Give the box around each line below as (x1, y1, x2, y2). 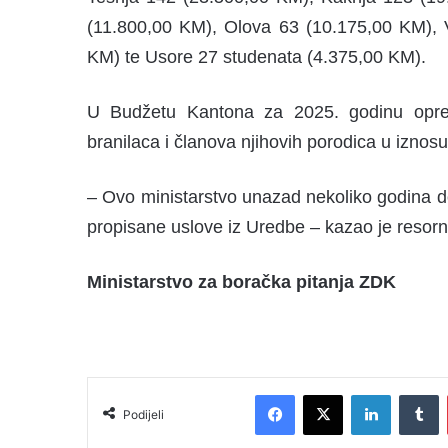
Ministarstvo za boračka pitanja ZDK (87, 272, 396, 293)
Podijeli (123, 407, 164, 423)
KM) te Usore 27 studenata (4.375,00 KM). (87, 47, 426, 68)
